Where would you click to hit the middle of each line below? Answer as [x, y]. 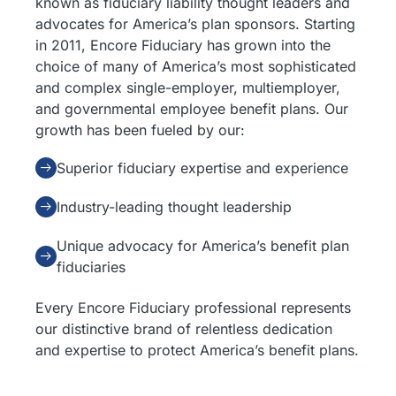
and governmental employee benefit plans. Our [192, 109]
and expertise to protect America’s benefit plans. [197, 350]
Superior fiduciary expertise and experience [202, 168]
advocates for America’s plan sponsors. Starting [195, 24]
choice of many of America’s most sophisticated [196, 66]
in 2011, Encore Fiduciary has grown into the [183, 45]
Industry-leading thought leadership [174, 207]
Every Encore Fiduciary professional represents [193, 308]
